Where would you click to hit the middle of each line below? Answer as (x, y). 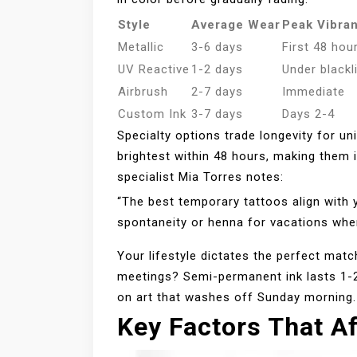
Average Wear (236, 24)
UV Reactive (154, 69)
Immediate (314, 91)
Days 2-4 (308, 114)
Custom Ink (152, 114)
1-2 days (217, 69)
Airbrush (143, 91)
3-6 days (217, 47)
